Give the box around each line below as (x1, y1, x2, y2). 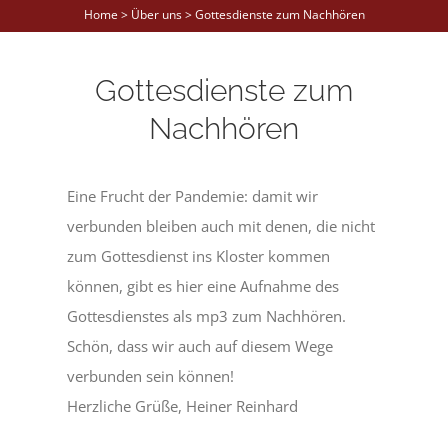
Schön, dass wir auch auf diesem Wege (67, 335, 334, 356)
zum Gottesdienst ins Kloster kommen (67, 245, 331, 266)
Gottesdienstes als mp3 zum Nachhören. (67, 305, 347, 326)
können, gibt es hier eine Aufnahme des (67, 275, 340, 296)
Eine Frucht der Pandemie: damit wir (67, 185, 319, 206)
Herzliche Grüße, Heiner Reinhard (67, 395, 299, 416)
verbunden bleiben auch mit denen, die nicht (67, 215, 376, 236)
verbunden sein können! (67, 365, 235, 386)
